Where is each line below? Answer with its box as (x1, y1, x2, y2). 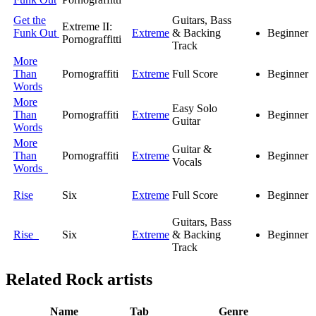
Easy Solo (172, 102, 217, 115)
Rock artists (66, 270, 152, 289)
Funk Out (13, 27, 59, 39)
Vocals (172, 156, 202, 169)
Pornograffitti (62, 33, 121, 46)
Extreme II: (62, 20, 112, 33)
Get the (13, 14, 46, 27)
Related (6, 270, 66, 289)
